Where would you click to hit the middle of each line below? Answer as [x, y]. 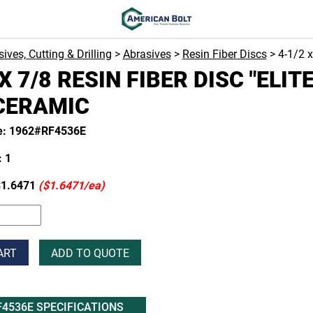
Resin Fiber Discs [224, 54]
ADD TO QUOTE [90, 253]
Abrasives [147, 54]
